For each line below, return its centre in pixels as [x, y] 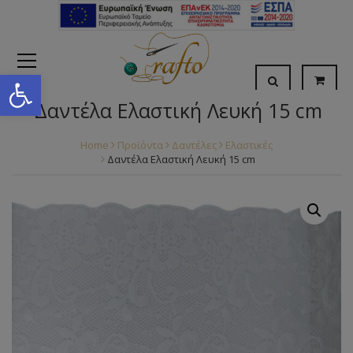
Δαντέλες [194, 145]
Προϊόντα [140, 145]
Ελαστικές [249, 145]
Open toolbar [50, 82]
